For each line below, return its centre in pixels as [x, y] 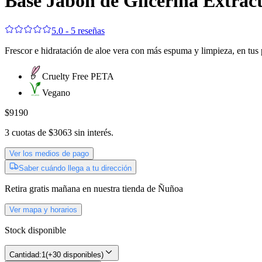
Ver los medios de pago [49, 153]
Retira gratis [27, 188]
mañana [66, 188]
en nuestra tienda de [120, 188]
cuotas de [28, 132]
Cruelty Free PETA [78, 76]
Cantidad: [25, 254]
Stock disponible [35, 230]
